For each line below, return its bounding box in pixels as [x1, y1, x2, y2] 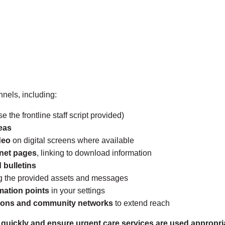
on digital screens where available [11, 136, 134, 145]
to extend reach [113, 199, 170, 208]
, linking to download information [37, 149, 152, 158]
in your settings [49, 186, 105, 195]
